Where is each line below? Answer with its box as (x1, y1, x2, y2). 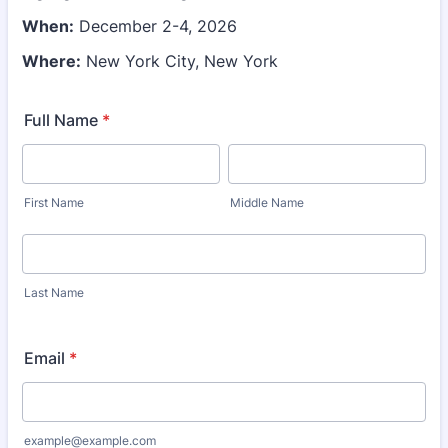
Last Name (24, 285, 84, 300)
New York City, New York (81, 51, 278, 71)
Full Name (24, 110, 98, 130)
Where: (22, 51, 81, 71)
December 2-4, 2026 (74, 16, 237, 36)
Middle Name (230, 195, 304, 210)
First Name (24, 195, 84, 210)
